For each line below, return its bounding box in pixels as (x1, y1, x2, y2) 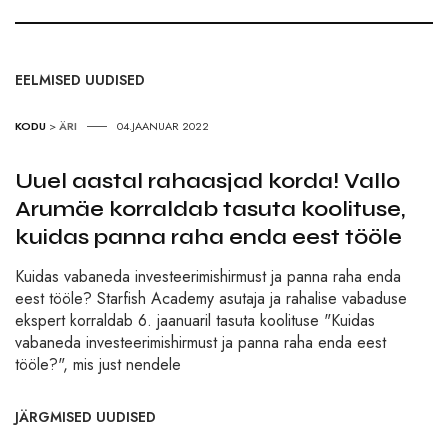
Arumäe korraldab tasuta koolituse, (15, 195, 405, 222)
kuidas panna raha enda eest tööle (15, 223, 402, 250)
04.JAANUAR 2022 (117, 117, 209, 134)
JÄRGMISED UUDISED (15, 406, 156, 427)
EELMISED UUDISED (15, 69, 145, 90)
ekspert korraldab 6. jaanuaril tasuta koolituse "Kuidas (15, 308, 375, 332)
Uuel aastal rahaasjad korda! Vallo (15, 167, 400, 194)
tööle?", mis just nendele (15, 352, 181, 376)
